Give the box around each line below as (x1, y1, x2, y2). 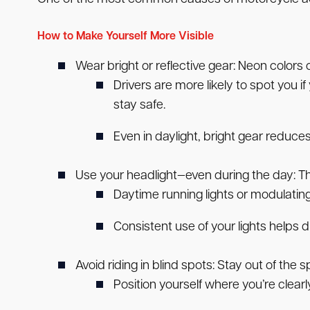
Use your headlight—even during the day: (75, 170, 295, 183)
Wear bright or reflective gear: (75, 60, 235, 74)
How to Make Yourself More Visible (37, 31, 214, 43)
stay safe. (113, 99, 165, 113)
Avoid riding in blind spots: (75, 259, 215, 273)
